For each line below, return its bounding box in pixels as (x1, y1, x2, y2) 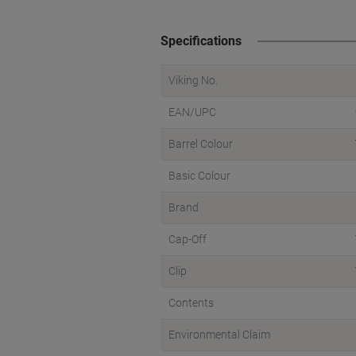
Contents (168, 296, 214, 309)
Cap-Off (168, 233, 207, 246)
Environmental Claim (168, 328, 270, 341)
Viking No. (168, 74, 218, 87)
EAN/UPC (168, 106, 216, 118)
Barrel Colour (168, 137, 233, 150)
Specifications (161, 33, 242, 48)
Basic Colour (168, 169, 230, 182)
